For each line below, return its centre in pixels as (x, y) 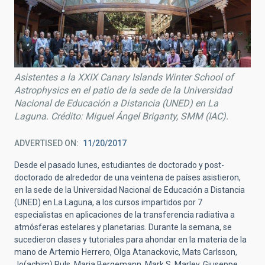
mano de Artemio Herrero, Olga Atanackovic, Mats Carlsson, (126, 252)
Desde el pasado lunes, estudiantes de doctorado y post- (119, 165)
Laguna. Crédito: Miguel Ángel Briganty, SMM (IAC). (121, 117)
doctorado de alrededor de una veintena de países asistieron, (127, 178)
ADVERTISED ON (45, 143)
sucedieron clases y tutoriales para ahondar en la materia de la (130, 240)
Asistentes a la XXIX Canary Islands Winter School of (124, 77)
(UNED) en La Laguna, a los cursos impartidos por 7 (108, 203)
